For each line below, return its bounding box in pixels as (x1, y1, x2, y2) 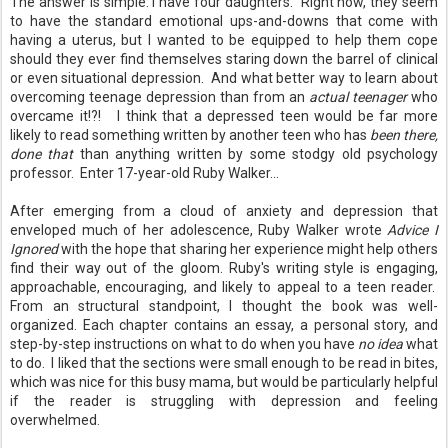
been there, (370, 127, 438, 143)
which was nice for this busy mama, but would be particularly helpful (10, 374, 438, 390)
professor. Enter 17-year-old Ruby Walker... (10, 165, 279, 181)
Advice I (387, 222, 439, 238)
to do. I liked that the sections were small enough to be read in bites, (10, 355, 438, 371)
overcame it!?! (10, 108, 101, 124)
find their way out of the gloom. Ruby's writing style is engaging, (10, 260, 438, 276)
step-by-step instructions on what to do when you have (10, 336, 358, 352)
